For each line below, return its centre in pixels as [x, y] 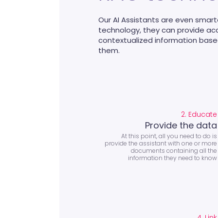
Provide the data [181, 125]
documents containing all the [174, 150]
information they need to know [172, 158]
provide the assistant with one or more [161, 143]
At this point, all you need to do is [169, 136]
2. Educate [199, 114]
